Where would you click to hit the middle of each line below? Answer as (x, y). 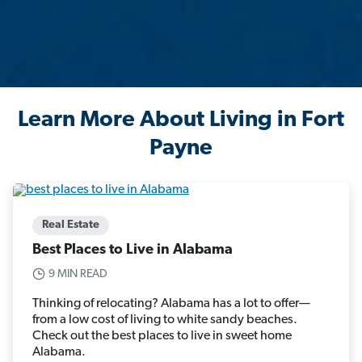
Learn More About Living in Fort (181, 121)
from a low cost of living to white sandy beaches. (165, 320)
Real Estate (71, 225)
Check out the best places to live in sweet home (162, 336)
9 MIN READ (78, 274)
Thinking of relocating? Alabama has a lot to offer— (171, 303)
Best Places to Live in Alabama (133, 250)
